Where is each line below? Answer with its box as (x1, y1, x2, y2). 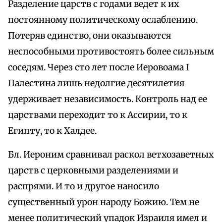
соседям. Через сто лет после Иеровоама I (8, 62, 189, 73)
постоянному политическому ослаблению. (8, 14, 198, 26)
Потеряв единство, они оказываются (8, 30, 171, 42)
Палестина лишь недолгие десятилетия (8, 78, 184, 89)
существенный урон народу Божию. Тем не (8, 197, 199, 208)
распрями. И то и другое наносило (8, 181, 159, 192)
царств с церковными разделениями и (8, 165, 178, 176)
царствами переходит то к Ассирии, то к (8, 110, 187, 121)
